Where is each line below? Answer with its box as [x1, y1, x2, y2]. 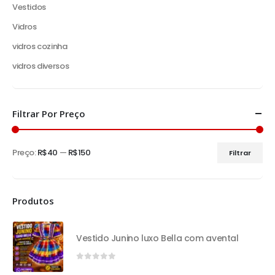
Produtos [12, 195, 54, 207]
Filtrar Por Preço [12, 107, 85, 120]
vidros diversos [12, 60, 69, 72]
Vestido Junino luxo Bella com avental [76, 232, 239, 245]
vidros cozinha [12, 40, 68, 52]
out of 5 [82, 262, 127, 269]
